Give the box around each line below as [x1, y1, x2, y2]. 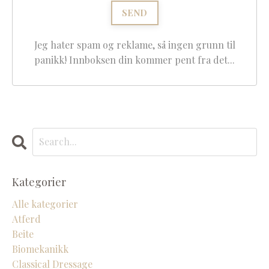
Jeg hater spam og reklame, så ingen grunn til [34, 38, 235, 51]
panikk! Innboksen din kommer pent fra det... [34, 53, 235, 66]
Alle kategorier [12, 197, 78, 210]
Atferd [12, 212, 41, 225]
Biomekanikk [12, 242, 68, 255]
